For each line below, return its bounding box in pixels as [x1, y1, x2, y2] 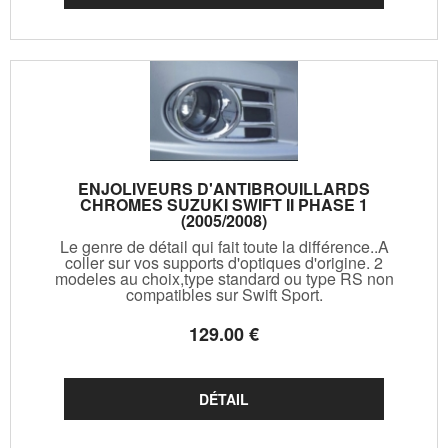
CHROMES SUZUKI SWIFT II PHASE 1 [80, 192, 368, 216]
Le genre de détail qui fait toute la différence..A [59, 234, 389, 258]
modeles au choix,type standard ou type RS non [54, 266, 394, 290]
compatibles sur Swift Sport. [125, 282, 323, 306]
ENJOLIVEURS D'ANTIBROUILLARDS [78, 176, 370, 200]
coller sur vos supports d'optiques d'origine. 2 [65, 250, 383, 274]
